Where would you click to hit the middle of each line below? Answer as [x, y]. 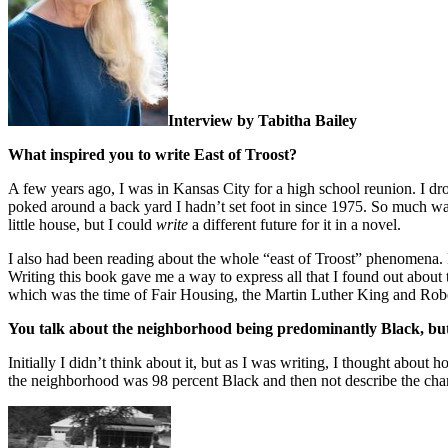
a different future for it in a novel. [294, 224]
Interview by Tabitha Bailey [262, 120]
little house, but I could [82, 224]
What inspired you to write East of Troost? [152, 154]
